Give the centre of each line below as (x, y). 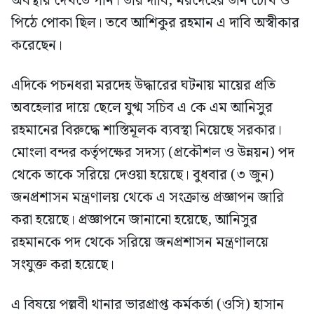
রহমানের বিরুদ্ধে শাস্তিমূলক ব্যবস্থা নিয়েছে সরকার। (146, 131)
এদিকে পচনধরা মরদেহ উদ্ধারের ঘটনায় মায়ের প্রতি (143, 86)
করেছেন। (37, 46)
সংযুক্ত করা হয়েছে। (63, 265)
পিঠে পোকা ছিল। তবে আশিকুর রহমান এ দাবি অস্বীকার (155, 23)
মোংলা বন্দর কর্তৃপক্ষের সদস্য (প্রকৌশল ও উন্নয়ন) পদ (153, 153)
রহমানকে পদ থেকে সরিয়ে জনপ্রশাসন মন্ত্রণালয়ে (140, 243)
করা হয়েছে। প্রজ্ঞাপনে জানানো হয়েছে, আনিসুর (134, 220)
